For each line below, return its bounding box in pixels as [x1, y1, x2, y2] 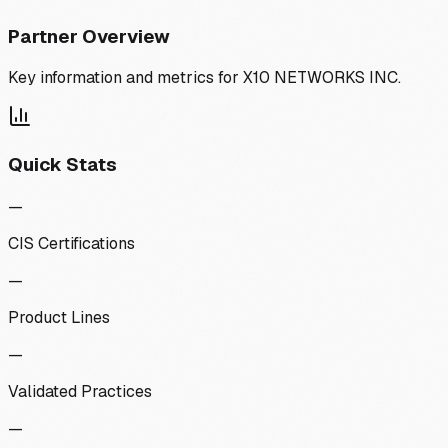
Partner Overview [8, 23, 170, 49]
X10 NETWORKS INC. [243, 67, 401, 89]
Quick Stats [8, 152, 117, 178]
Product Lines [8, 306, 110, 328]
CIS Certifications [8, 232, 135, 254]
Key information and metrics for [8, 67, 243, 89]
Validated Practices [8, 380, 152, 402]
